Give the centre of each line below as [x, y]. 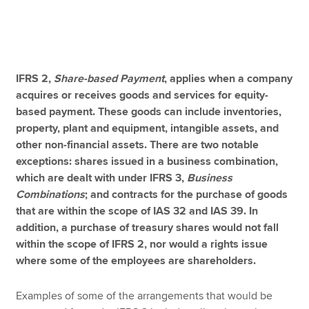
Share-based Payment [109, 79]
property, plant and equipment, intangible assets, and [148, 128]
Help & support [51, 172]
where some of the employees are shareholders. [136, 261]
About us [37, 106]
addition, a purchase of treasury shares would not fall [148, 228]
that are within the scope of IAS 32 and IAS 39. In [137, 211]
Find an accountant [62, 139]
